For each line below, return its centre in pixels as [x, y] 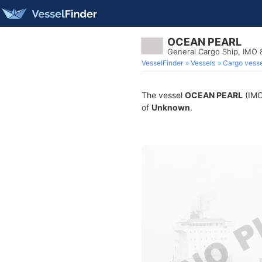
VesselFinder [162, 63]
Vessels [203, 63]
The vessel [163, 95]
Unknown [171, 107]
